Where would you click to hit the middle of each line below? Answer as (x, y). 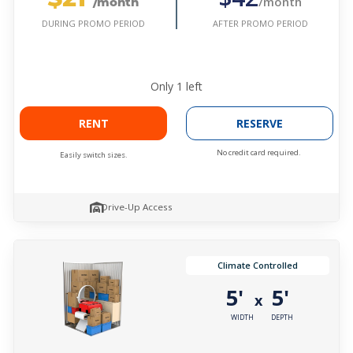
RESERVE (260, 124)
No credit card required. (259, 153)
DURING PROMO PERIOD (93, 24)
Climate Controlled (258, 266)
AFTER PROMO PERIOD (260, 23)
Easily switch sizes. (93, 155)
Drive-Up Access (137, 207)
